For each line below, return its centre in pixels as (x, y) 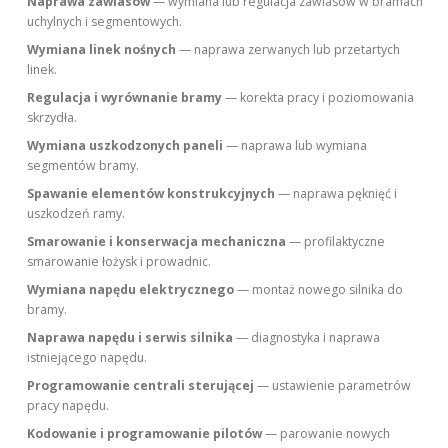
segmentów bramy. (83, 166)
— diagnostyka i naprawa (307, 338)
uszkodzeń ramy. (76, 214)
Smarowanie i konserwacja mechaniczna (157, 242)
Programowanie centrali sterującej (141, 386)
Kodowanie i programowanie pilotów (145, 434)
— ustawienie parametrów (333, 386)
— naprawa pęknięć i (336, 194)
